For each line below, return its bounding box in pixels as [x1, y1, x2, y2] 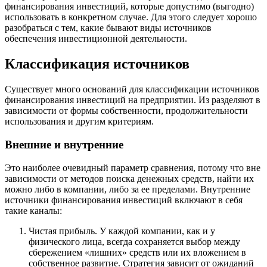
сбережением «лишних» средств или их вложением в [29, 247, 246, 257]
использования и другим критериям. [5, 116, 154, 127]
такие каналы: [5, 205, 62, 216]
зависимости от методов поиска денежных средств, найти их [5, 173, 254, 184]
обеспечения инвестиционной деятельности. [5, 33, 187, 44]
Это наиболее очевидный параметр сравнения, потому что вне [5, 162, 260, 173]
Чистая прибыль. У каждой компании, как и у [29, 225, 215, 236]
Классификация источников [5, 56, 190, 72]
